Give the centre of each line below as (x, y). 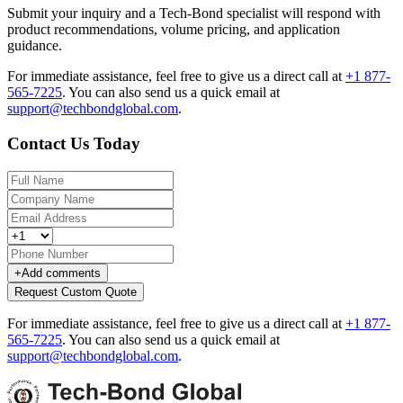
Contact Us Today (74, 143)
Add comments (61, 273)
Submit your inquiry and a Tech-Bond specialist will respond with (194, 13)
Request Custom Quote (76, 291)
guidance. (35, 46)
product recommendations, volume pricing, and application (174, 30)
